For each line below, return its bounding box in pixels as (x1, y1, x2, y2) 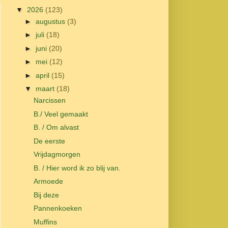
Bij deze (33, 190, 59, 199)
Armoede (33, 177, 63, 186)
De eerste (33, 136, 65, 145)
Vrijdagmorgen (33, 150, 80, 159)
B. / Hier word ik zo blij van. (33, 163, 121, 172)
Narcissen (33, 96, 66, 105)
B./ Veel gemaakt (33, 109, 88, 118)
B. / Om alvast (33, 123, 79, 132)
